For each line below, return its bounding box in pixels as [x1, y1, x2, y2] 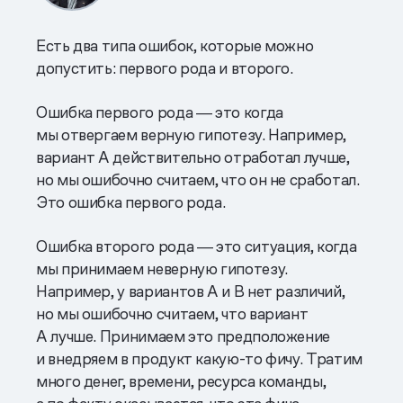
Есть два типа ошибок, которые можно [36, 35, 314, 57]
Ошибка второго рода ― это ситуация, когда [36, 236, 357, 257]
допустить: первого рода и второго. [36, 58, 293, 79]
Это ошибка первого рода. [36, 192, 226, 213]
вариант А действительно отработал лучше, [36, 147, 350, 168]
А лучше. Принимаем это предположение [36, 326, 331, 347]
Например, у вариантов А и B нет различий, [36, 281, 345, 302]
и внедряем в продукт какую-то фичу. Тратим [36, 348, 363, 370]
